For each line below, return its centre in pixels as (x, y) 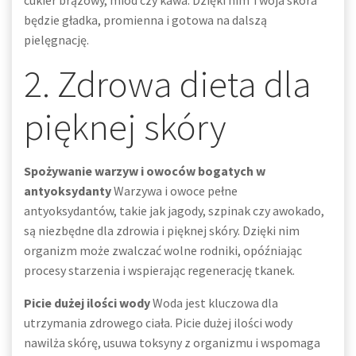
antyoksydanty (68, 191)
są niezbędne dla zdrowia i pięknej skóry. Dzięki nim (162, 230)
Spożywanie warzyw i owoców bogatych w (145, 171)
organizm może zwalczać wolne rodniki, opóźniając (163, 250)
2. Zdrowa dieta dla (168, 84)
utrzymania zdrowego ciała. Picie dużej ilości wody (158, 323)
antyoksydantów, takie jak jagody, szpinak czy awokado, (174, 211)
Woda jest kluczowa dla (214, 303)
